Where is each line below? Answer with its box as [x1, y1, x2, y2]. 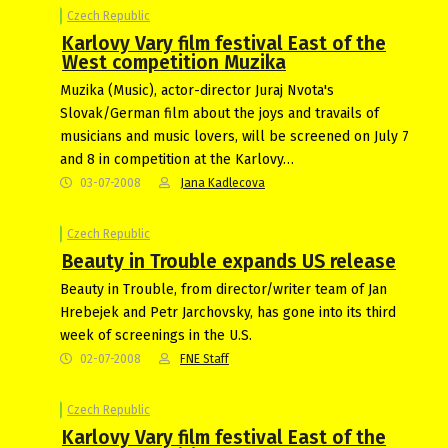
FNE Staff [180, 351, 229, 366]
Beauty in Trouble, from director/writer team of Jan [60, 280, 387, 298]
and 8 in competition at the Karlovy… [60, 150, 294, 168]
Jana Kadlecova [180, 175, 265, 190]
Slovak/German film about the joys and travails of [60, 104, 379, 122]
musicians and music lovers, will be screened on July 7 [60, 127, 409, 145]
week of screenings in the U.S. [60, 326, 252, 344]
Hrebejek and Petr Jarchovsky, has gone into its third [60, 303, 396, 321]
